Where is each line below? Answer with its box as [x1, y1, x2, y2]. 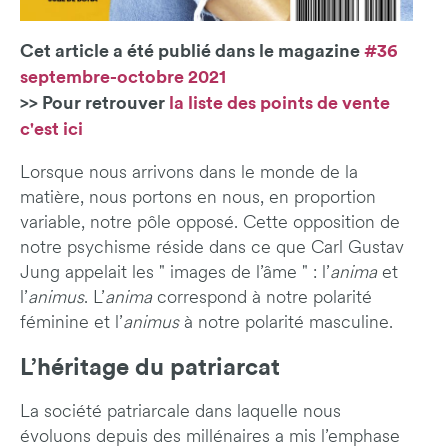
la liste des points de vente [169, 94, 390, 113]
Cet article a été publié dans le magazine [20, 42, 364, 61]
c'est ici [20, 120, 83, 139]
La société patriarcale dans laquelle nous [20, 403, 341, 423]
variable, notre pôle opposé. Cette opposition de [20, 214, 400, 234]
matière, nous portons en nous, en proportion [20, 189, 376, 209]
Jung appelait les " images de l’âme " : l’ [20, 264, 330, 284]
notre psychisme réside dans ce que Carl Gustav [20, 239, 404, 259]
